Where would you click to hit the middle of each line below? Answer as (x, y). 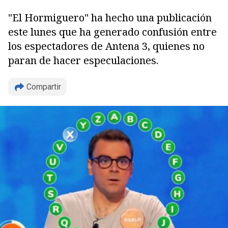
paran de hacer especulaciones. (83, 60)
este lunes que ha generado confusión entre (112, 32)
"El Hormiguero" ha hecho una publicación (110, 18)
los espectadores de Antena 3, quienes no (106, 46)
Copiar (43, 122)
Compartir (44, 87)
